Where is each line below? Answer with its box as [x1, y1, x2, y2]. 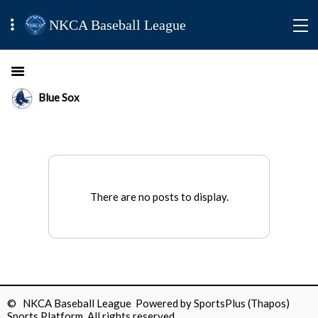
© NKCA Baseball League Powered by [7, 297, 194, 309]
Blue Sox [38, 91, 79, 104]
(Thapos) [248, 297, 290, 309]
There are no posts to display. [89, 190, 229, 203]
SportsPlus [194, 297, 246, 309]
